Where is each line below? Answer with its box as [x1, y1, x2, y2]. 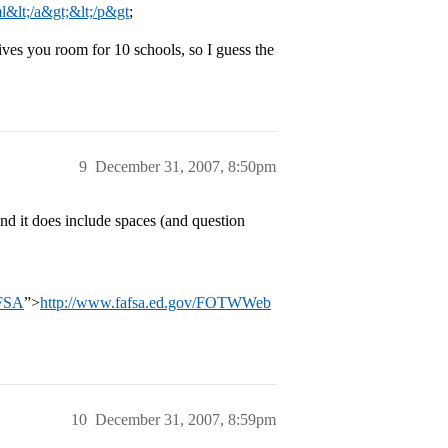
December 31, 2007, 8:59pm [95, 411, 276, 428]
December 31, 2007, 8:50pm [95, 158, 276, 175]
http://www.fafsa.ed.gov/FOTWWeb [40, 294, 271, 311]
